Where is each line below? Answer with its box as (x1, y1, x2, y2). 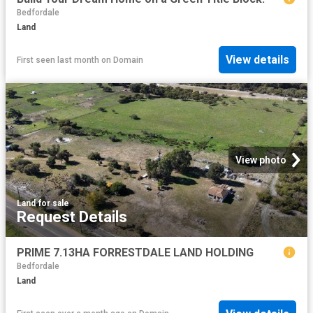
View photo (235, 154, 286, 166)
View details (226, 53, 289, 67)
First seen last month (17, 54, 99, 65)
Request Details (17, 208, 127, 226)
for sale (38, 198, 69, 209)
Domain (113, 54, 143, 65)
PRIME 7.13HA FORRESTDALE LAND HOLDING (17, 246, 254, 260)
